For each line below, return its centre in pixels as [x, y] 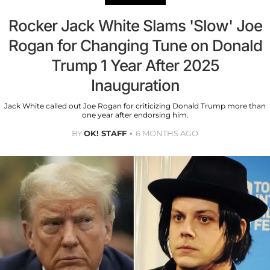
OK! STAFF [105, 133]
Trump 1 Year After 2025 [135, 65]
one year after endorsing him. [135, 115]
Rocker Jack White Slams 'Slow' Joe [135, 25]
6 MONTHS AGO [167, 133]
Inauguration [135, 85]
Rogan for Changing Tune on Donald [135, 45]
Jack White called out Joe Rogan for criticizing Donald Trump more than [135, 105]
